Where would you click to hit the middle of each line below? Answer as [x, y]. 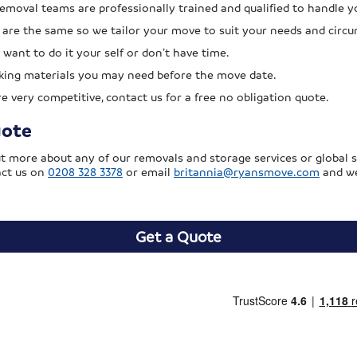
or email [148, 172]
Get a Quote [178, 237]
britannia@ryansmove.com [247, 172]
